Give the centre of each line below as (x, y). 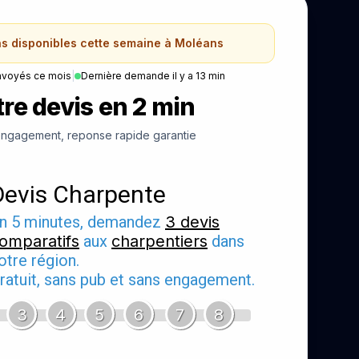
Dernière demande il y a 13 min (153, 75)
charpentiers (159, 241)
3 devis (192, 222)
